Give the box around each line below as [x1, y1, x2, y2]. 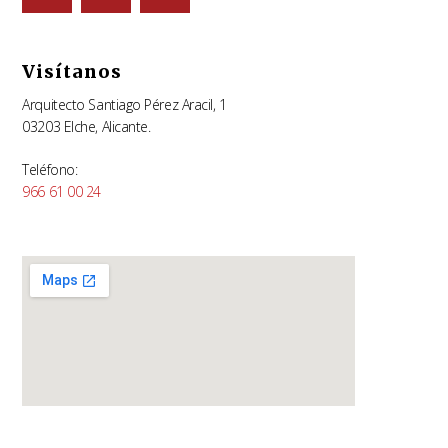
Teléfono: [22, 159, 78, 179]
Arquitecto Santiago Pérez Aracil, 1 [22, 94, 227, 114]
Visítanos [22, 59, 123, 83]
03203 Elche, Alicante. [22, 116, 151, 136]
